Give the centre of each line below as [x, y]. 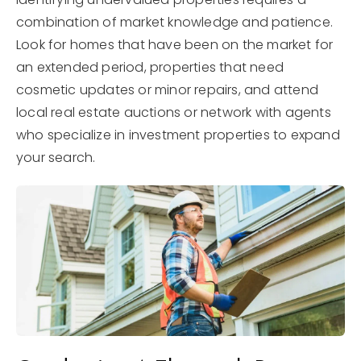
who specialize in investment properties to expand [178, 135]
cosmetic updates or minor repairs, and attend [168, 90]
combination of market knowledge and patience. [175, 22]
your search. [56, 158]
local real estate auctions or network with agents [174, 112]
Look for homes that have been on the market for [175, 45]
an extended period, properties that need [150, 67]
